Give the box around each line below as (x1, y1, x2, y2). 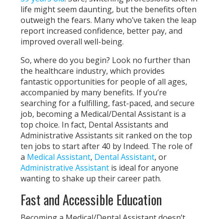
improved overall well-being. (21, 36, 124, 47)
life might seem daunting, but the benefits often (21, 4, 197, 15)
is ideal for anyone (109, 162, 179, 173)
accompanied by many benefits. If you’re (21, 87, 167, 98)
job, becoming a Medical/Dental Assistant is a (21, 109, 186, 119)
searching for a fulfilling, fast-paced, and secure (21, 98, 195, 109)
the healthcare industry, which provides (21, 66, 165, 76)
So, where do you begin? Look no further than (21, 55, 191, 66)
